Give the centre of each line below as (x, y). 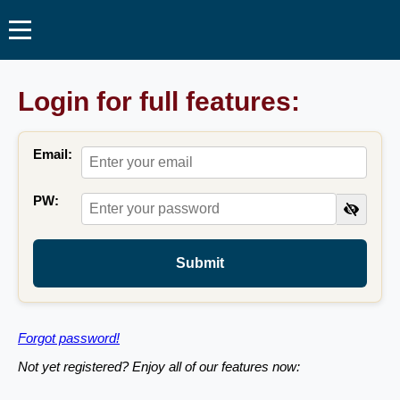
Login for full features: (159, 101)
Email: (53, 154)
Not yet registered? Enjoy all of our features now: (159, 367)
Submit (200, 263)
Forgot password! (69, 338)
